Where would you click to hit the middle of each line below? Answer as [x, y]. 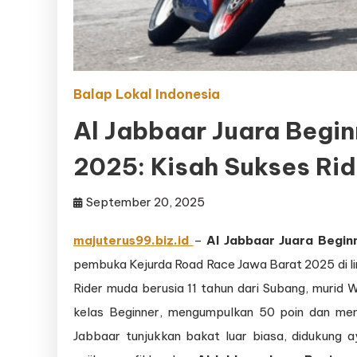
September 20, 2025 [145, 202]
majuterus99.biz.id [133, 241]
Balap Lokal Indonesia [147, 94]
